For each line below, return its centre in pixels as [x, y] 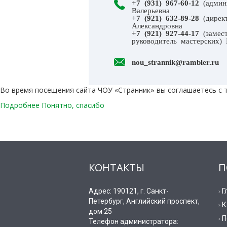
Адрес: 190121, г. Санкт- [129, 191]
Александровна [157, 25]
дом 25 [101, 212]
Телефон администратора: [134, 222]
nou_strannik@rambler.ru [175, 62]
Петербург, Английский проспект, [144, 201]
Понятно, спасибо [73, 105]
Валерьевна [151, 10]
